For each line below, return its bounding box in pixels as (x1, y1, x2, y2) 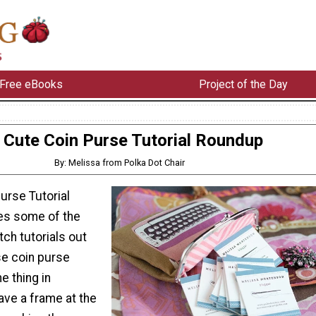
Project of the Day (198, 77, 288, 91)
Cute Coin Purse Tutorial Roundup (4, 130, 263, 150)
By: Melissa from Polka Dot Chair (54, 157, 186, 168)
